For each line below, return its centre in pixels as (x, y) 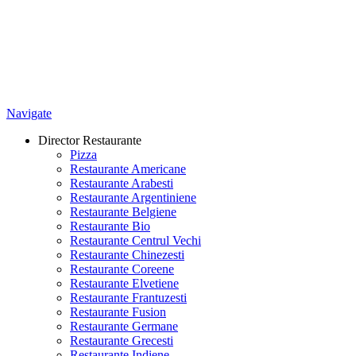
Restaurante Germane (124, 326)
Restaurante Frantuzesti (128, 297)
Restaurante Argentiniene (133, 197)
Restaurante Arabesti (122, 183)
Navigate (29, 113)
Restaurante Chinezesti (127, 254)
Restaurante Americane (128, 168)
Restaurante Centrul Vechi (135, 240)
